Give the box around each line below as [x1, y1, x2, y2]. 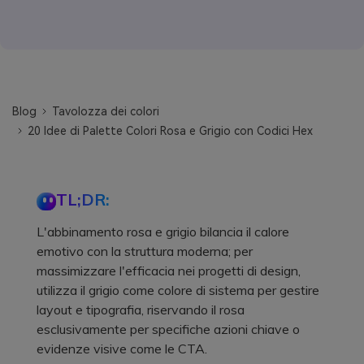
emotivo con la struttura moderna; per [37, 242, 253, 259]
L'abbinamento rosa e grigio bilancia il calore [37, 223, 289, 240]
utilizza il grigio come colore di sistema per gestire [37, 281, 319, 298]
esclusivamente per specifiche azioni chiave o [37, 320, 300, 337]
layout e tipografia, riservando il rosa [37, 301, 245, 318]
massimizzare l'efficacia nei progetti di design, [37, 262, 301, 279]
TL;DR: [56, 188, 110, 210]
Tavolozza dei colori [52, 104, 160, 118]
